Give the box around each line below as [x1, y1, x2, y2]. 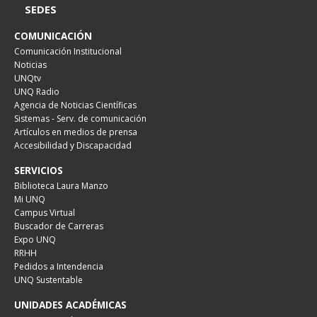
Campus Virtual [14, 207, 75, 219]
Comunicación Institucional [14, 45, 122, 57]
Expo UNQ [14, 234, 56, 246]
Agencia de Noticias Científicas [14, 99, 137, 111]
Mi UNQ [14, 193, 45, 205]
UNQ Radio [14, 86, 59, 98]
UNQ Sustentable [14, 274, 83, 286]
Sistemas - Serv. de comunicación [14, 113, 146, 125]
